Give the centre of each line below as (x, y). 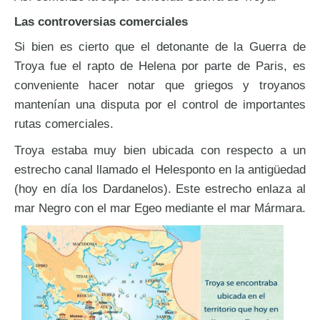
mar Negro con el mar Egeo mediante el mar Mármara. (160, 207)
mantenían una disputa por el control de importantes (160, 104)
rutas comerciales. (64, 123)
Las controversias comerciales (101, 21)
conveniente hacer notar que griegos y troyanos (160, 85)
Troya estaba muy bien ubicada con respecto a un (160, 150)
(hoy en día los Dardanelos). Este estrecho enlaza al (160, 188)
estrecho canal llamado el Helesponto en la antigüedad (160, 169)
